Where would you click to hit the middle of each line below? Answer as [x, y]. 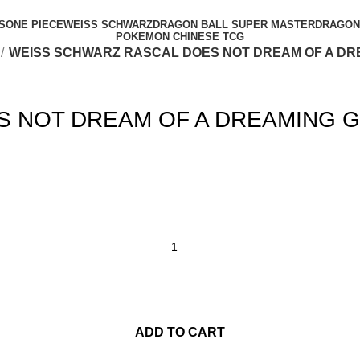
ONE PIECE [34, 25]
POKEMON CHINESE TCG [180, 37]
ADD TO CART [180, 333]
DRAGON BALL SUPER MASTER [233, 25]
